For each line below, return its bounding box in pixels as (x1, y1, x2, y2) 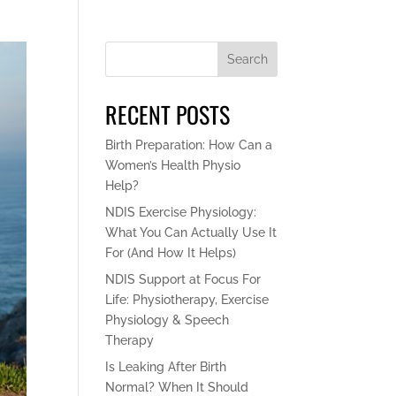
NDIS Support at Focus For (105, 271, 262, 286)
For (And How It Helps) (105, 245, 237, 260)
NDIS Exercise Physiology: (105, 204, 257, 219)
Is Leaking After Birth (105, 359, 227, 374)
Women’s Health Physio (105, 157, 241, 172)
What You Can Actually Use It (105, 225, 278, 240)
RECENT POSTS (105, 96, 231, 132)
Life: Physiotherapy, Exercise (105, 292, 270, 307)
